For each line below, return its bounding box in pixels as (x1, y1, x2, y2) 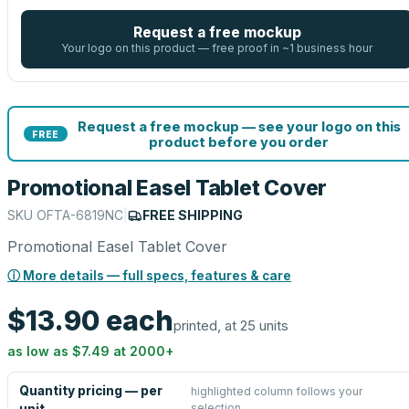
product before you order (149, 133, 329, 150)
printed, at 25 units (173, 317, 288, 334)
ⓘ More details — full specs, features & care (7, 268, 291, 283)
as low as (7, 343, 72, 359)
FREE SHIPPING (142, 207, 243, 223)
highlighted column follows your (190, 384, 362, 398)
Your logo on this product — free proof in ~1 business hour (61, 41, 372, 55)
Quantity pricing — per (19, 383, 163, 398)
